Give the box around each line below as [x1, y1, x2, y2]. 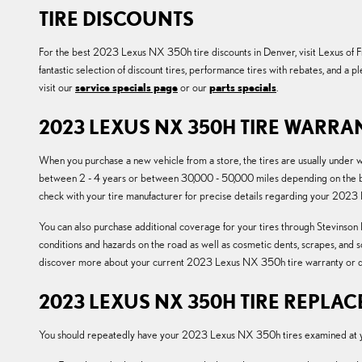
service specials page [75, 81, 178, 95]
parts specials [209, 81, 276, 95]
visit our [39, 81, 75, 95]
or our [178, 81, 209, 95]
